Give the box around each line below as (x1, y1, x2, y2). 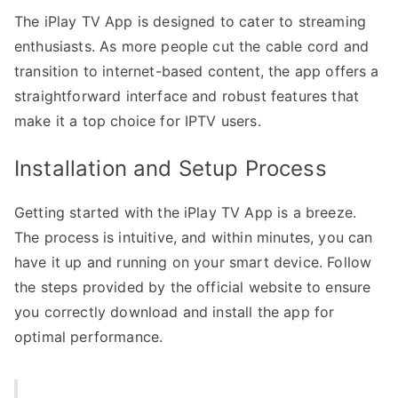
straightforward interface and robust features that (14, 86, 360, 105)
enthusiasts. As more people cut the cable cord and (14, 36, 370, 55)
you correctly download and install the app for (14, 302, 335, 321)
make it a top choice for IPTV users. (14, 111, 261, 130)
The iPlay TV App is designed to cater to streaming (14, 12, 367, 30)
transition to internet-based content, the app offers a (14, 61, 379, 80)
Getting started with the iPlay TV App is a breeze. (14, 203, 357, 221)
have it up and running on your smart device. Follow (14, 252, 372, 271)
